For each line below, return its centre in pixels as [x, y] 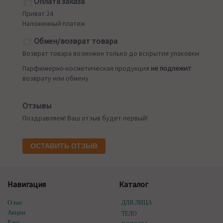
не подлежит [171, 68]
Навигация [27, 184]
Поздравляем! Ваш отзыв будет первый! [85, 118]
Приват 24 [38, 14]
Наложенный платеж [54, 24]
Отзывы [37, 106]
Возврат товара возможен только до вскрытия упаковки [111, 54]
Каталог [134, 184]
